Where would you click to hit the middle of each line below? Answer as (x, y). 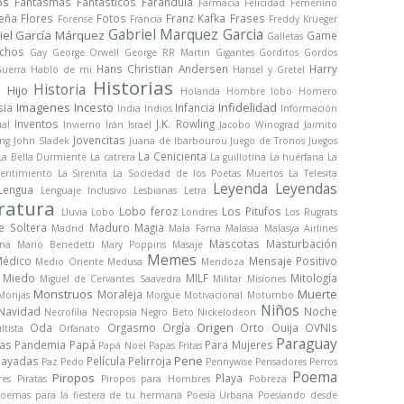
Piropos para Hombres (155, 379)
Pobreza (267, 379)
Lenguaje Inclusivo (83, 190)
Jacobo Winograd (259, 124)
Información (309, 108)
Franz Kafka (196, 18)
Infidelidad (248, 107)
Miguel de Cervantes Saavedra (110, 279)
